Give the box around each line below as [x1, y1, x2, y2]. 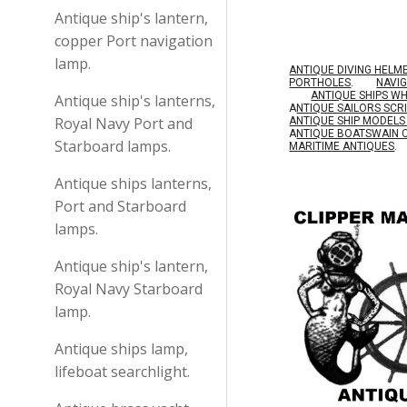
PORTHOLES [289, 76, 352, 89]
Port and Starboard [55, 196, 186, 216]
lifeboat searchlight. [55, 362, 190, 382]
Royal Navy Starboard [55, 279, 203, 299]
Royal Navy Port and [55, 114, 193, 134]
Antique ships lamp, [55, 339, 188, 359]
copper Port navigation [55, 31, 213, 51]
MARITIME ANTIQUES [289, 140, 395, 153]
